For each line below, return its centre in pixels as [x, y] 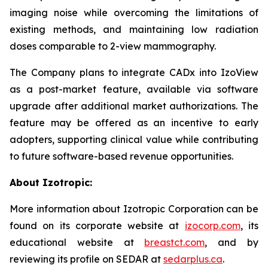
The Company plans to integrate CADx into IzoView [134, 72]
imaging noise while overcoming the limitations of [134, 13]
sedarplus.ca [193, 259]
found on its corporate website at [97, 226]
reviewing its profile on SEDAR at [86, 259]
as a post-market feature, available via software [134, 89]
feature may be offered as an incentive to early [134, 123]
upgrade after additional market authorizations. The [134, 106]
